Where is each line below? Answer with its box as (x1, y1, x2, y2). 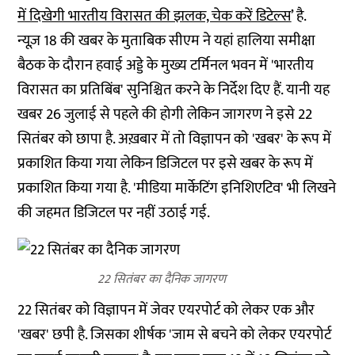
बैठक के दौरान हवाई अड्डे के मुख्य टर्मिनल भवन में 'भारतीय (17, 53, 315, 78)
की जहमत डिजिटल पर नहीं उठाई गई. (17, 200, 211, 225)
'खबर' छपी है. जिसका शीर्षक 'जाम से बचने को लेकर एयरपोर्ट (17, 323, 332, 347)
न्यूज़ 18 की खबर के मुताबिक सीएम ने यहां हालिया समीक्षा (17, 29, 316, 53)
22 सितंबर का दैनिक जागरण (97, 269, 226, 290)
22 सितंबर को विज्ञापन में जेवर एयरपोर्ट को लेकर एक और (17, 298, 315, 323)
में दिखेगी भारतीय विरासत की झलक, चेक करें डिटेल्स (17, 4, 292, 29)
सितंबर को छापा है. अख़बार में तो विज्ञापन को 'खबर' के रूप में (17, 127, 332, 151)
